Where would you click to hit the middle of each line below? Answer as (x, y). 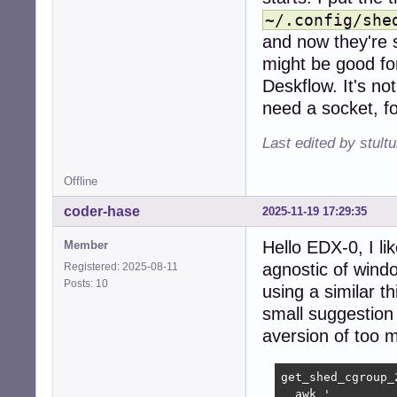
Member (86, 245)
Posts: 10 (89, 284)
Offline (81, 182)
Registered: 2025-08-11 (121, 267)
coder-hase (102, 212)
